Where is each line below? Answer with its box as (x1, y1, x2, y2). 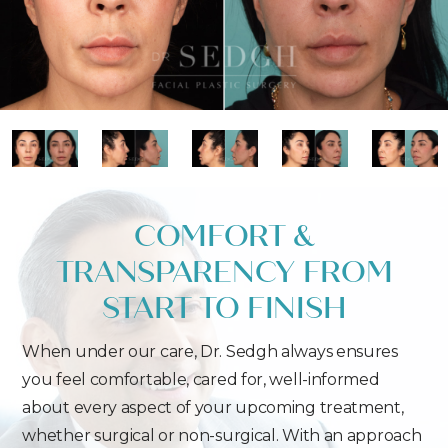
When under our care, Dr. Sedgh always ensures (22, 342, 398, 362)
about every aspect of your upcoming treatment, (22, 398, 404, 418)
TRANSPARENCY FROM (55, 254, 393, 291)
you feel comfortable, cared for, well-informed (22, 370, 380, 390)
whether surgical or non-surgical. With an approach (22, 426, 422, 446)
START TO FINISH (101, 290, 347, 327)
